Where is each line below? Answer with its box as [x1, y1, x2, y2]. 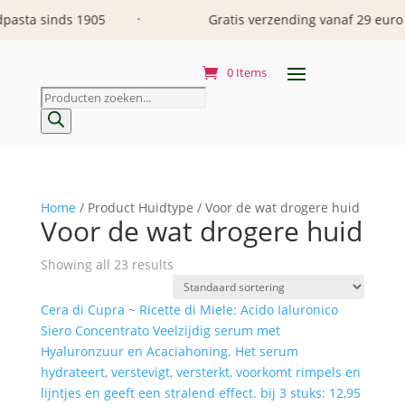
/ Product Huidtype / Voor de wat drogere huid [75, 199, 360, 216]
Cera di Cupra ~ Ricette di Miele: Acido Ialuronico [40, 301, 338, 318]
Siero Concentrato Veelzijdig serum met [40, 322, 280, 339]
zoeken [39, 108, 82, 126]
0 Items [226, 64, 267, 80]
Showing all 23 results [40, 256, 174, 273]
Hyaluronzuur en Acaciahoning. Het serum [40, 343, 298, 360]
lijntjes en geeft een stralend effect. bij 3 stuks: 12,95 [40, 384, 361, 401]
